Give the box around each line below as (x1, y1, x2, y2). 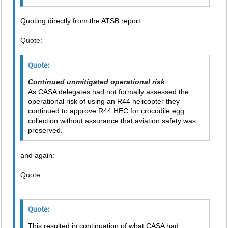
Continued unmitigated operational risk (28, 78, 165, 86)
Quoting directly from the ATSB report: (20, 17, 143, 25)
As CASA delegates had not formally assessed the (28, 88, 189, 96)
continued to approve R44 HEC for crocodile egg (28, 107, 185, 115)
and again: (20, 151, 55, 159)
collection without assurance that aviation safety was (28, 117, 196, 125)
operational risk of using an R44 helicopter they (28, 97, 180, 105)
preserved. (28, 126, 63, 134)
